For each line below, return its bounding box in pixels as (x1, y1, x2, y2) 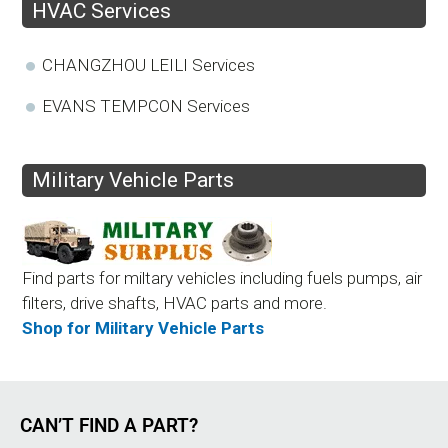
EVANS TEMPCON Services (42, 95, 250, 116)
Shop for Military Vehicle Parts (22, 317, 264, 338)
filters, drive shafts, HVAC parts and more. (22, 292, 327, 313)
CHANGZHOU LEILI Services (42, 54, 255, 75)
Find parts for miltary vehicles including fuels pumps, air (22, 267, 422, 288)
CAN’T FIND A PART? (20, 413, 198, 437)
